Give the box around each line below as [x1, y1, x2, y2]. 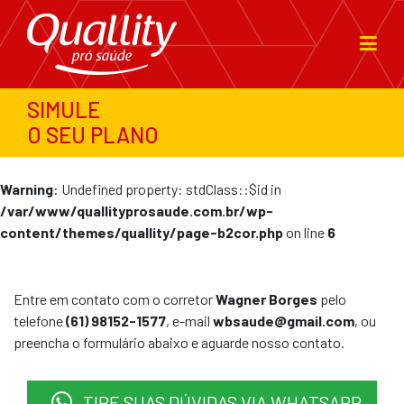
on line [283, 224, 327, 241]
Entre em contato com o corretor [14, 290, 216, 308]
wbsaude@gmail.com [213, 312, 354, 329]
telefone [14, 312, 66, 329]
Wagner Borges [216, 290, 317, 308]
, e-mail [166, 312, 213, 329]
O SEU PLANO [27, 122, 159, 148]
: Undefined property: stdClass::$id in [53, 180, 281, 197]
